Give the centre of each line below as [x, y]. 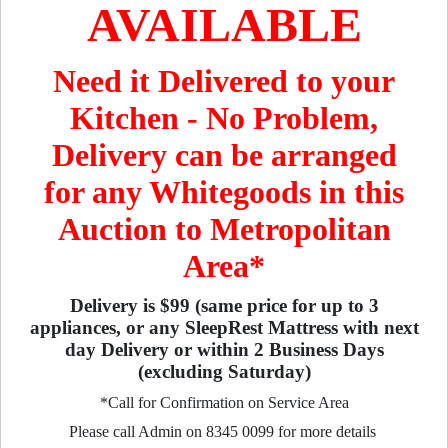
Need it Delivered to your [224, 80]
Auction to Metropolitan [224, 228]
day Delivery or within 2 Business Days [224, 350]
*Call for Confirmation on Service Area [224, 402]
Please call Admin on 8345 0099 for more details [224, 431]
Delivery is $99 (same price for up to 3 [224, 306]
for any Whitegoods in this [224, 191]
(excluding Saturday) [224, 372]
